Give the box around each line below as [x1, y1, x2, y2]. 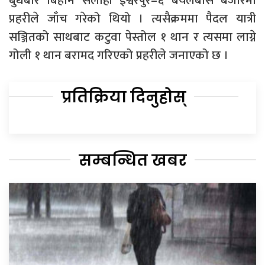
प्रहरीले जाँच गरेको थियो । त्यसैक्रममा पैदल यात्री [9, 8, 256, 30]
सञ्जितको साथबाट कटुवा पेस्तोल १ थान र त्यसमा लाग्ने [9, 27, 256, 48]
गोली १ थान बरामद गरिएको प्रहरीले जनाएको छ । [9, 45, 228, 66]
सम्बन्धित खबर [78, 150, 187, 172]
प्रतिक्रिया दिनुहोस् [61, 86, 186, 108]
